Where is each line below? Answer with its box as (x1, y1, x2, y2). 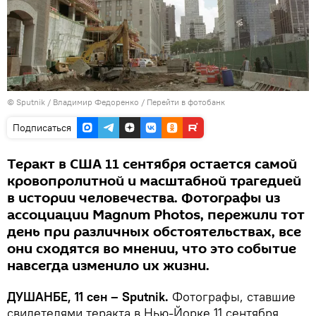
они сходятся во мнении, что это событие (7, 238, 296, 259)
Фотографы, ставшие (169, 288, 296, 305)
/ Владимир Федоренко (47, 96, 139, 107)
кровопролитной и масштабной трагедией (7, 171, 301, 191)
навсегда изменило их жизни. (7, 255, 209, 276)
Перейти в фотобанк (147, 96, 225, 107)
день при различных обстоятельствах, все (7, 221, 301, 242)
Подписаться (13, 121, 71, 134)
